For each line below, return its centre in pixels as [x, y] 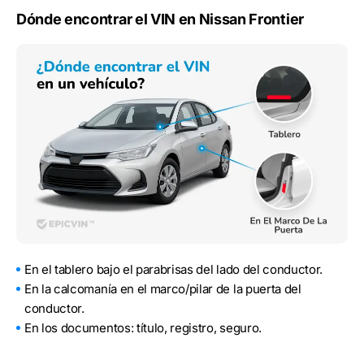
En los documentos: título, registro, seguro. [143, 328]
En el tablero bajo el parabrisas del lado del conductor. [174, 270]
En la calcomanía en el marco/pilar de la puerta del [163, 289]
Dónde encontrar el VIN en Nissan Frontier [160, 19]
